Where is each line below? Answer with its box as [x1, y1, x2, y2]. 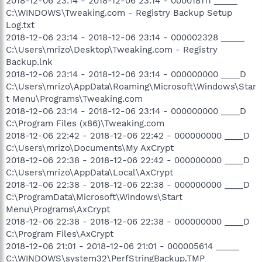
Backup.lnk [6, 56, 53, 67]
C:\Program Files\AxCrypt [6, 228, 113, 239]
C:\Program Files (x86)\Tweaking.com [6, 118, 164, 129]
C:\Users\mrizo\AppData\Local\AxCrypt [6, 167, 173, 178]
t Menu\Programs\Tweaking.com [6, 93, 143, 104]
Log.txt [6, 19, 35, 30]
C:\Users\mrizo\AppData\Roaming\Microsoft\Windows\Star [6, 81, 256, 92]
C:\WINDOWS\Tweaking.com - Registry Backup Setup [6, 7, 232, 18]
